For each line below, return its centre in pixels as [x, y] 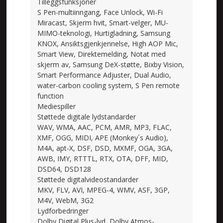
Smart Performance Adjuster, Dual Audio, [105, 75]
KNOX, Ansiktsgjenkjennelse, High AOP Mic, [108, 43]
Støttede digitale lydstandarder [87, 116]
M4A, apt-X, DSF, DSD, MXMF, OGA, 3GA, [105, 148]
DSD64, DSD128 [64, 169]
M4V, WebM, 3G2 [66, 200]
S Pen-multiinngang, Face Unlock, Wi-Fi [100, 12]
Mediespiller [57, 106]
